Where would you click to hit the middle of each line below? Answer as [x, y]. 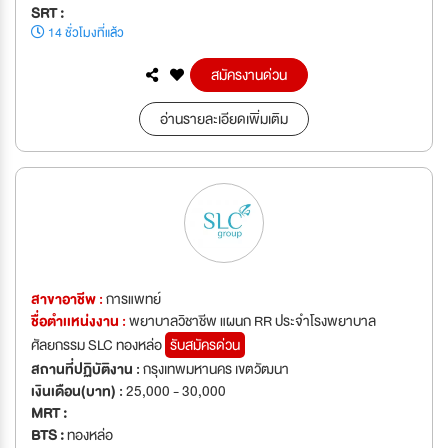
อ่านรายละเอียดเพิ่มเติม [224, 118]
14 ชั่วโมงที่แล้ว [84, 32]
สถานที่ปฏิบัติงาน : [87, 368]
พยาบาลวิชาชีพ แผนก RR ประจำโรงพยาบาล [252, 320]
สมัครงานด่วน [249, 74]
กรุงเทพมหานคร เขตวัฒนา [216, 368]
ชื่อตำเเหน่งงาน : [80, 320]
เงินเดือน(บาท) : [78, 390]
